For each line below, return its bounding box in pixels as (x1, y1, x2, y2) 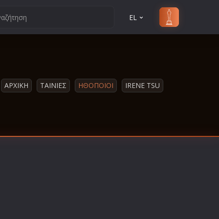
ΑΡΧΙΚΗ (4, 81, 28, 90)
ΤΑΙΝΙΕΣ (40, 81, 66, 90)
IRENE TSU (125, 81, 160, 90)
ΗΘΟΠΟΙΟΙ (78, 81, 113, 90)
